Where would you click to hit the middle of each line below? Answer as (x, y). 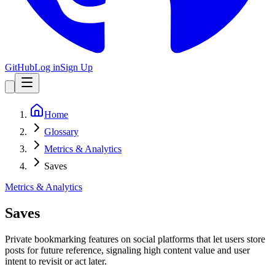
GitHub (20, 67)
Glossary (61, 132)
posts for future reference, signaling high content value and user (127, 250)
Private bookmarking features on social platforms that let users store (135, 239)
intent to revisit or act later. (56, 261)
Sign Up (76, 67)
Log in (47, 67)
